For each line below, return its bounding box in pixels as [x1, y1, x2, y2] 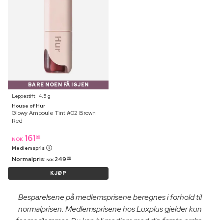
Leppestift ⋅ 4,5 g [12, 92, 51, 99]
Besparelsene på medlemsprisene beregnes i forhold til [18, 192, 202, 202]
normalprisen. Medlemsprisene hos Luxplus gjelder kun [18, 203, 202, 214]
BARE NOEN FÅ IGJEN [27, 81, 89, 88]
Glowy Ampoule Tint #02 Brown [12, 109, 96, 117]
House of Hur [12, 102, 45, 109]
